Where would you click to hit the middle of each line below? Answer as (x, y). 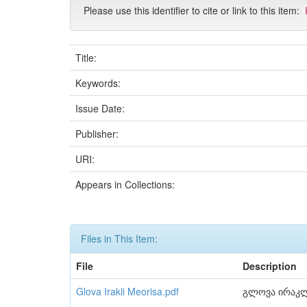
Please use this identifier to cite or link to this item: (193, 10)
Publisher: (98, 134)
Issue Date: (101, 108)
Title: (87, 58)
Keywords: (99, 83)
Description (270, 266)
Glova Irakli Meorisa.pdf (127, 291)
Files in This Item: (119, 238)
